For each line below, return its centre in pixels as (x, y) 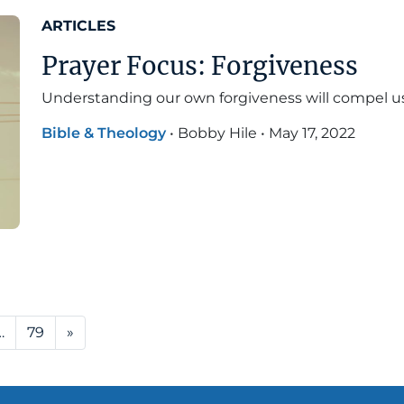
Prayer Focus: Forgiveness (200, 65)
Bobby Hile (217, 133)
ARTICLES (78, 25)
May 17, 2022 (312, 133)
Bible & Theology (104, 133)
